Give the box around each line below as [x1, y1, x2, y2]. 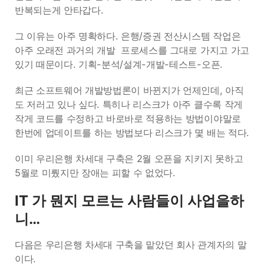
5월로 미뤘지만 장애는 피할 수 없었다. [15, 167, 176, 179]
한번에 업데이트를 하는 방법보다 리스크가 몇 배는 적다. [15, 127, 249, 138]
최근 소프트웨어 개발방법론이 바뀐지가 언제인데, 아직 [15, 84, 244, 96]
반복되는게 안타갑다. [15, 4, 104, 16]
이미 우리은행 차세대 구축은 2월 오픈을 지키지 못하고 [15, 153, 243, 164]
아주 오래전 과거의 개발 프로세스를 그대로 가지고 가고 [15, 44, 249, 56]
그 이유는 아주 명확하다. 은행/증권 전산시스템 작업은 [15, 30, 241, 42]
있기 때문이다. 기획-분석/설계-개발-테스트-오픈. [15, 58, 223, 70]
